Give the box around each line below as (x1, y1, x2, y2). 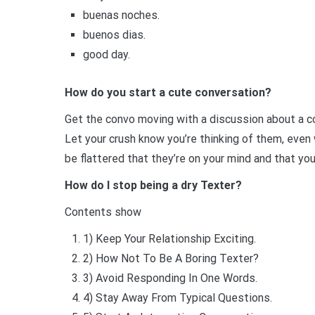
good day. (82, 48, 130, 62)
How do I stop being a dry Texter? (65, 178, 242, 192)
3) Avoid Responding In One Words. (82, 271, 257, 285)
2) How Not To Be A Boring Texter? (82, 251, 259, 265)
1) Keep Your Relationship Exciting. (82, 231, 256, 245)
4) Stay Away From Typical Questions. (82, 290, 272, 304)
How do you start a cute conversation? (65, 85, 271, 99)
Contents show (65, 205, 141, 219)
